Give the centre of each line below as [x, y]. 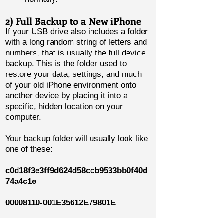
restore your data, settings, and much [73, 74]
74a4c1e [21, 181]
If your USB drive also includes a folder [77, 31]
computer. [23, 117]
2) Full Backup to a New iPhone [73, 21]
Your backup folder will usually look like [77, 138]
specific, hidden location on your [64, 106]
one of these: [29, 149]
